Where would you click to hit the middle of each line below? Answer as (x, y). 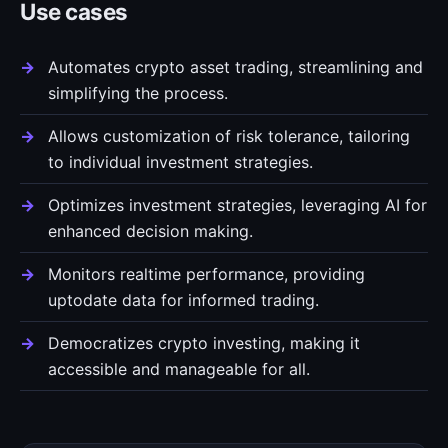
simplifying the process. (138, 93)
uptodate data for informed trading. (183, 300)
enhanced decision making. (150, 231)
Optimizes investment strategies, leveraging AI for (237, 205)
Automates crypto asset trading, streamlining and (235, 67)
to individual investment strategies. (180, 162)
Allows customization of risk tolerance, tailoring (229, 136)
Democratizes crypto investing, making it (204, 343)
